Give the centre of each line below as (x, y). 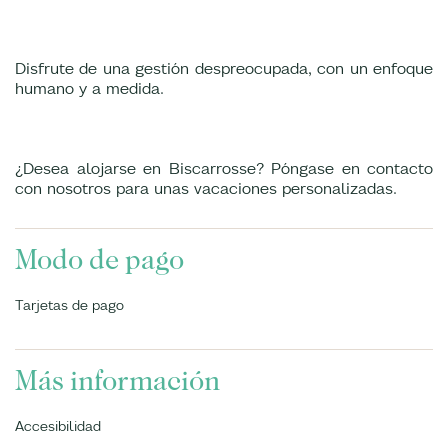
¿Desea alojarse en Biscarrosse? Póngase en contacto (224, 168)
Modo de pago (99, 260)
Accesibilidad (58, 426)
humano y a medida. (89, 88)
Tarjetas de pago (69, 305)
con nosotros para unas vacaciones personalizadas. (206, 188)
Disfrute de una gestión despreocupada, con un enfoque (224, 68)
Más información (117, 381)
